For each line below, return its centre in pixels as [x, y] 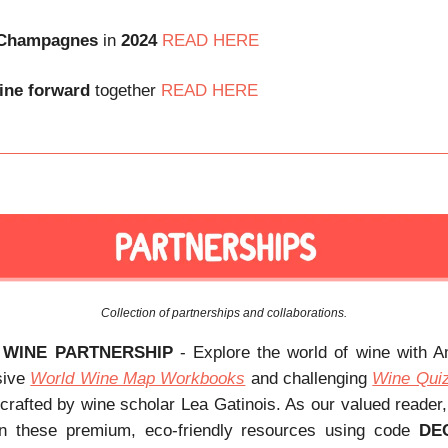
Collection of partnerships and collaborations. [224, 312]
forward [59, 90]
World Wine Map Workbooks [138, 378]
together [125, 90]
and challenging [309, 378]
